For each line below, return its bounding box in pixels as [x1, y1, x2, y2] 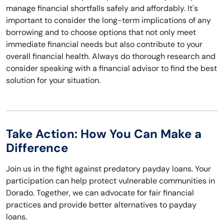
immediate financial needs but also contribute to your [6, 39, 202, 50]
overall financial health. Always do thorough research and [6, 51, 215, 62]
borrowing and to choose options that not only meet [6, 27, 196, 38]
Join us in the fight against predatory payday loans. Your [6, 163, 211, 174]
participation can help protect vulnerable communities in [6, 175, 215, 186]
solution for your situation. [6, 75, 100, 86]
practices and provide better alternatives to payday [6, 199, 196, 210]
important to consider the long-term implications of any [6, 15, 211, 26]
